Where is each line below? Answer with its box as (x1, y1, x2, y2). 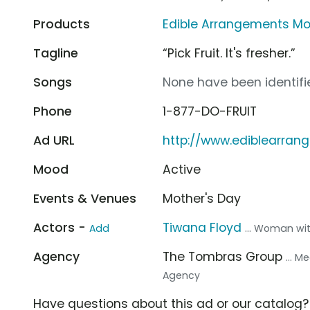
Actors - (33, 219, 89, 236)
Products (33, 15, 90, 33)
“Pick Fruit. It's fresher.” (163, 44, 296, 62)
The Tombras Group (163, 248, 286, 265)
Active (163, 161, 201, 178)
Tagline (33, 44, 78, 62)
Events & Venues (33, 190, 136, 207)
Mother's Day (163, 190, 241, 207)
